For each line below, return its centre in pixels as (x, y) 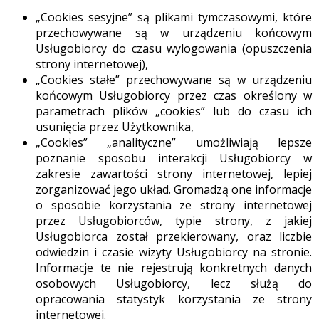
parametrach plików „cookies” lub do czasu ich (174, 111)
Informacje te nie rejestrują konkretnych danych (174, 268)
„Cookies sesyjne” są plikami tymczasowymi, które (174, 17)
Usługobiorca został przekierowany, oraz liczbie (174, 236)
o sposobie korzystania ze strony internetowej (174, 205)
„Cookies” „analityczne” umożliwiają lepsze (174, 142)
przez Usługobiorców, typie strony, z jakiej (174, 221)
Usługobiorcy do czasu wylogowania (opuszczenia (174, 48)
